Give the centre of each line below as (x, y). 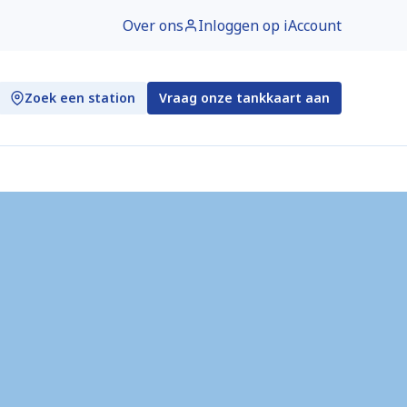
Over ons (153, 25)
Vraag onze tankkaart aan (244, 98)
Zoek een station (80, 98)
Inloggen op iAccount (270, 25)
